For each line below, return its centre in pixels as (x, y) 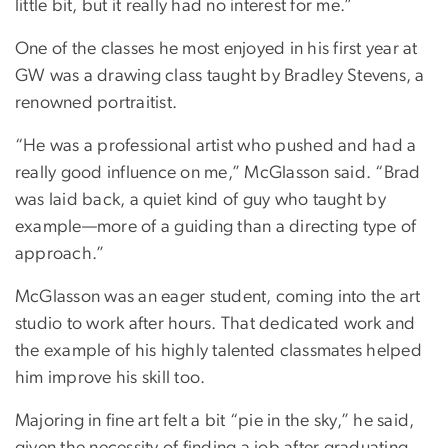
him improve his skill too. (112, 378)
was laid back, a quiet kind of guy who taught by (200, 200)
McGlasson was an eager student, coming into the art (218, 297)
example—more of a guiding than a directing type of (216, 227)
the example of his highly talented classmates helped (218, 351)
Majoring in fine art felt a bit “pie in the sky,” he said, (215, 421)
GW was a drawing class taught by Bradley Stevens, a (220, 76)
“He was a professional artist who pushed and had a (216, 146)
